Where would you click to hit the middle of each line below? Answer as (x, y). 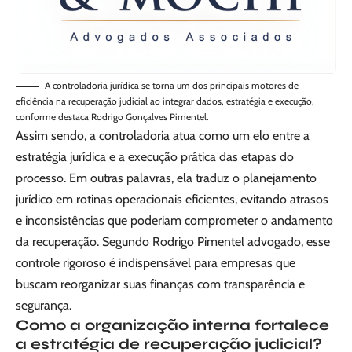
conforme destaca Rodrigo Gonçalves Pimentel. (112, 117)
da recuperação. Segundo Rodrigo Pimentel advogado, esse (173, 242)
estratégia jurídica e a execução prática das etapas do (155, 157)
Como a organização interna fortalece (172, 325)
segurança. (44, 306)
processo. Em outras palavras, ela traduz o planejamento (166, 178)
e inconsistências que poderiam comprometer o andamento (174, 221)
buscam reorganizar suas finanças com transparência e (160, 284)
